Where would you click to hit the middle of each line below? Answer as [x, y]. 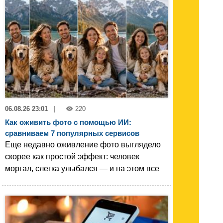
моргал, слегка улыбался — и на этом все [82, 169]
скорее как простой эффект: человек [72, 157]
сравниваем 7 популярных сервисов [72, 133]
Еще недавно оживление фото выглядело [83, 145]
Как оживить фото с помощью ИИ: [68, 122]
